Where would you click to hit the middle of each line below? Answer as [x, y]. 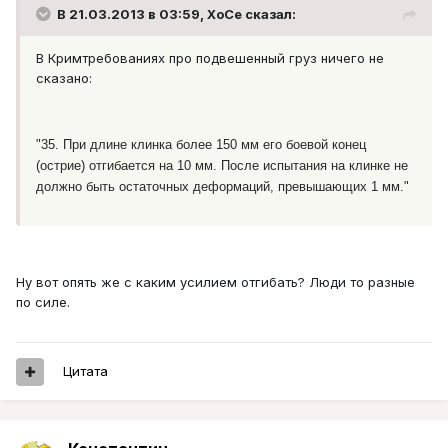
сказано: [64, 78]
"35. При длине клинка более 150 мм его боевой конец [201, 145]
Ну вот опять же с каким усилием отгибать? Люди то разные [215, 282]
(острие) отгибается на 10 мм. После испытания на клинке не [222, 166]
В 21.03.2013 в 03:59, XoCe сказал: [176, 14]
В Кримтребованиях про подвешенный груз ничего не [210, 58]
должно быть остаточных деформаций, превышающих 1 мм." [222, 187]
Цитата [85, 371]
